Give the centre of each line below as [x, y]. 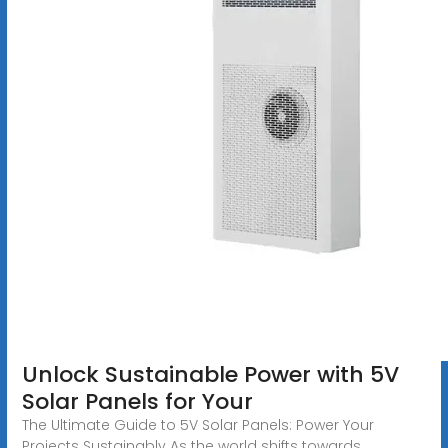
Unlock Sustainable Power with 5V [210, 374]
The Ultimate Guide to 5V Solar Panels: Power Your [197, 424]
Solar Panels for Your [137, 401]
